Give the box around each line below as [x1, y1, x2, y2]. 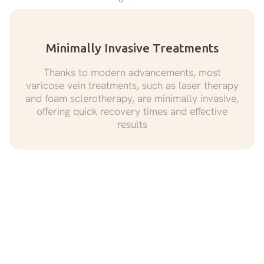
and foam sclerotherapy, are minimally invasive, [25, 91, 239, 105]
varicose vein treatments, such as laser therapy [25, 78, 239, 92]
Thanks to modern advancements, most [43, 65, 221, 79]
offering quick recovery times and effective [37, 104, 227, 118]
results [117, 117, 147, 131]
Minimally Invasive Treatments [45, 41, 219, 55]
